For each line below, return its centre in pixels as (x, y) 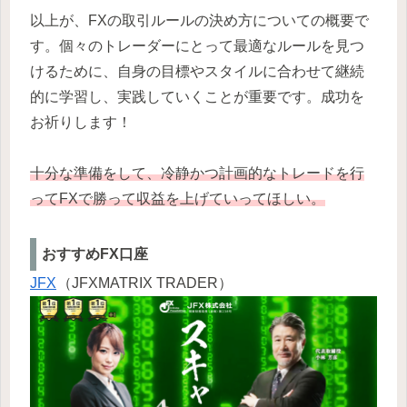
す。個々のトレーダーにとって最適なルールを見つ (197, 45)
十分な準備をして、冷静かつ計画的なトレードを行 (197, 174)
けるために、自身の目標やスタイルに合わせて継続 (197, 71)
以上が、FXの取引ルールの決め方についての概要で (199, 20)
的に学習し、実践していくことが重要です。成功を (197, 96)
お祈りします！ (81, 122)
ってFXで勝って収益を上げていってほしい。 (178, 199)
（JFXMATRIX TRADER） (145, 283)
